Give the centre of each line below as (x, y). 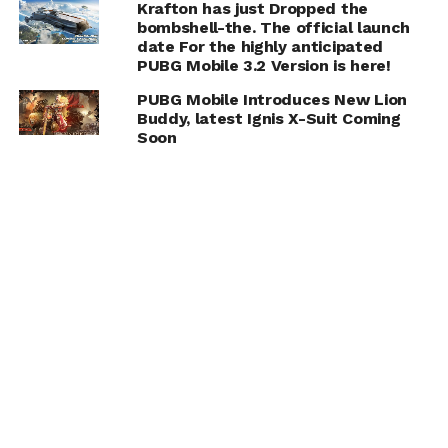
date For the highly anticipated (259, 47)
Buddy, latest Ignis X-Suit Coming (268, 119)
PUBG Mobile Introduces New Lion (271, 100)
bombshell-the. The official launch (273, 28)
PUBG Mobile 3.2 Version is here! (263, 66)
